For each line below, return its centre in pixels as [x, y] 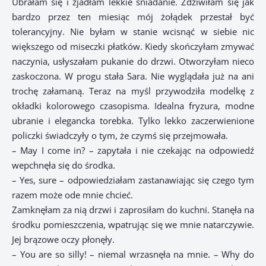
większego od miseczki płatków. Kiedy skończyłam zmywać [133, 47]
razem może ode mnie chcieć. [72, 195]
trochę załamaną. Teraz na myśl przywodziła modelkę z [133, 91]
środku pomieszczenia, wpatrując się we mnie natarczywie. [133, 225]
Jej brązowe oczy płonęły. [63, 240]
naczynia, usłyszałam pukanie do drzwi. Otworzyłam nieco [133, 61]
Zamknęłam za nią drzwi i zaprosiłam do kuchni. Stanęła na [133, 210]
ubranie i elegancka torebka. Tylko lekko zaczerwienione [133, 121]
